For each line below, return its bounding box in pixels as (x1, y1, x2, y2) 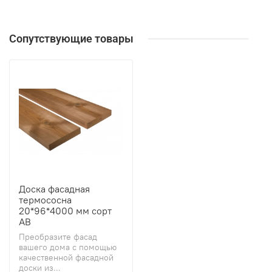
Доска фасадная (19, 183, 90, 195)
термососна (19, 194, 72, 206)
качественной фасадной (19, 252, 114, 263)
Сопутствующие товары (9, 32, 134, 46)
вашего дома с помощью (19, 242, 117, 253)
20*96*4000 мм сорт (19, 205, 112, 217)
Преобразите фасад (19, 231, 97, 243)
